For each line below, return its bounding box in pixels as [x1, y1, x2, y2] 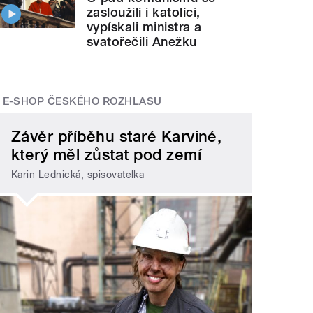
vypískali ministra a [87, 19, 202, 34]
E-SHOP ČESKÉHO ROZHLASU [2, 94, 162, 108]
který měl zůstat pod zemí [11, 145, 202, 164]
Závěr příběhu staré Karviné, [11, 127, 222, 146]
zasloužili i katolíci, [87, 4, 201, 20]
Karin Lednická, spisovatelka [11, 168, 145, 180]
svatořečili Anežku [87, 34, 197, 49]
